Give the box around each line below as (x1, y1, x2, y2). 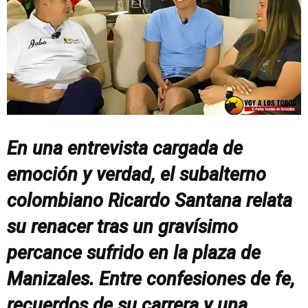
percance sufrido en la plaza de (7, 241, 261, 264)
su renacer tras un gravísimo (7, 215, 238, 238)
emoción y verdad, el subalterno (7, 163, 266, 186)
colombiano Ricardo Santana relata (7, 189, 292, 212)
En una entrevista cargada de (7, 137, 243, 159)
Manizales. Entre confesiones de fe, (7, 267, 295, 290)
